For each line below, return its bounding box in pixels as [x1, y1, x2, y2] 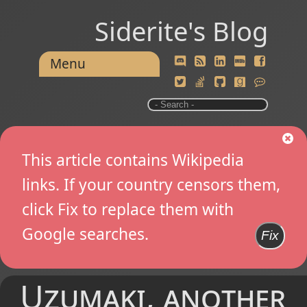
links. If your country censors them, [22, 174, 280, 196]
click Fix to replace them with [22, 199, 234, 221]
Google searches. [22, 223, 149, 245]
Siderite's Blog [95, 13, 268, 49]
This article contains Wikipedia [22, 149, 244, 171]
